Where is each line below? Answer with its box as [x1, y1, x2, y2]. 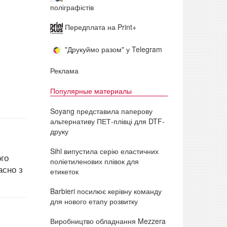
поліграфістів [50, 2, 94, 13]
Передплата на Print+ [62, 22, 136, 32]
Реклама [50, 65, 79, 75]
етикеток [50, 166, 79, 176]
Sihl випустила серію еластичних [50, 145, 159, 156]
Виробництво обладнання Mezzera [50, 215, 166, 226]
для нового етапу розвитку [50, 196, 138, 206]
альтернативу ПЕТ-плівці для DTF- [50, 116, 165, 126]
